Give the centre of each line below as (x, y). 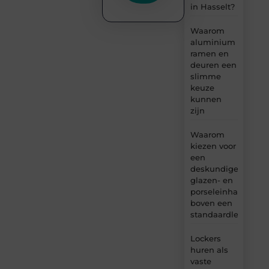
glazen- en (211, 180)
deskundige (214, 168)
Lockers (205, 238)
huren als (209, 249)
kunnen (206, 99)
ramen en (209, 53)
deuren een (213, 65)
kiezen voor (213, 146)
